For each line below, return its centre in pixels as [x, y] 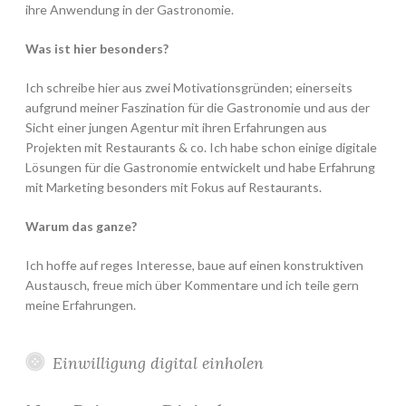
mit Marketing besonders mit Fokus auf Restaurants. [174, 188]
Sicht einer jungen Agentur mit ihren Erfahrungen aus [176, 128]
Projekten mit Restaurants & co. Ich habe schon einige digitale [201, 148]
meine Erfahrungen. [81, 305]
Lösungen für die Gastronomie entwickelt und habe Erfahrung [200, 168]
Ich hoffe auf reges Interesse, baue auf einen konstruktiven [194, 266]
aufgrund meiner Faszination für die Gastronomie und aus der [198, 108]
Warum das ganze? [81, 227]
